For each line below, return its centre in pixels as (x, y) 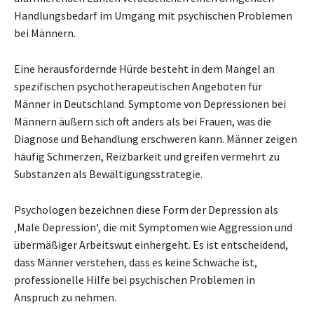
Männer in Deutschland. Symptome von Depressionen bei (150, 104)
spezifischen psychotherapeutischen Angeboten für (138, 87)
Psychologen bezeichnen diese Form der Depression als (146, 210)
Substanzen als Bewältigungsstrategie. (108, 174)
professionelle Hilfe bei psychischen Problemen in (135, 280)
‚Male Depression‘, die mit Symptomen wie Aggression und (153, 227)
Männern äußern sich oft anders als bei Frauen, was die (143, 122)
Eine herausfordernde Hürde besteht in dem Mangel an (144, 69)
